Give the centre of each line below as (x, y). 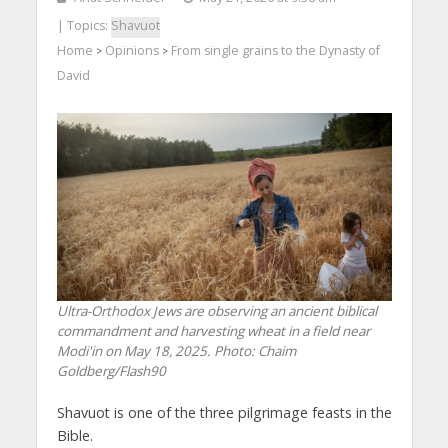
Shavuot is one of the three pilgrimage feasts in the (224, 412)
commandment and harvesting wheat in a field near (213, 330)
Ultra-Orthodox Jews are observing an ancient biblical (216, 310)
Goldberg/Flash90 (111, 370)
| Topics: (83, 26)
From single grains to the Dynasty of (275, 51)
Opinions (131, 51)
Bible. (74, 435)
